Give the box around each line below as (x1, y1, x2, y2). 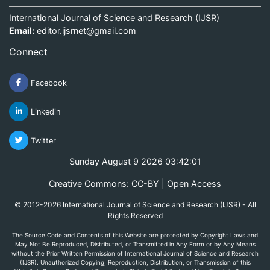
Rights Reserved (107, 210, 163, 220)
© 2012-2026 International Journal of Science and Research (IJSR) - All (14, 199, 256, 209)
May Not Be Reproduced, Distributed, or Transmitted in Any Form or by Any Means (14, 240, 256, 248)
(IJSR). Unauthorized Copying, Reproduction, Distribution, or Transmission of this (19, 258, 251, 266)
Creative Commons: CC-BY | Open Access (49, 178, 221, 189)
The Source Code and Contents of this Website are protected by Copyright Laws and (12, 231, 258, 239)
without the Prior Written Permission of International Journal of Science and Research (11, 249, 259, 257)
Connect (9, 45, 48, 58)
